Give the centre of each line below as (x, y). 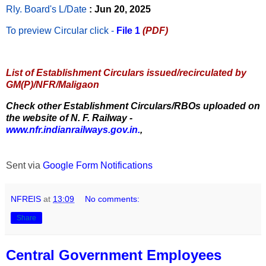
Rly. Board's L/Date (46, 9)
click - (102, 30)
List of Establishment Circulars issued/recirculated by (126, 73)
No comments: (113, 199)
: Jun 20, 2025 (120, 9)
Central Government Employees (114, 255)
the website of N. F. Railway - (69, 118)
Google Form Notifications (98, 166)
